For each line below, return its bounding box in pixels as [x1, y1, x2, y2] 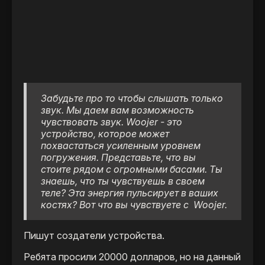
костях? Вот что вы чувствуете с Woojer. [41, 199, 227, 211]
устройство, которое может [41, 128, 169, 140]
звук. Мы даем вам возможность [41, 104, 194, 117]
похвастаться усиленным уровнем [41, 140, 201, 152]
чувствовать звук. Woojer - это [41, 116, 182, 128]
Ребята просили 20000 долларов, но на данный [24, 251, 241, 263]
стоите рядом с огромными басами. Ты [41, 163, 222, 176]
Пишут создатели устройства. [24, 230, 164, 242]
